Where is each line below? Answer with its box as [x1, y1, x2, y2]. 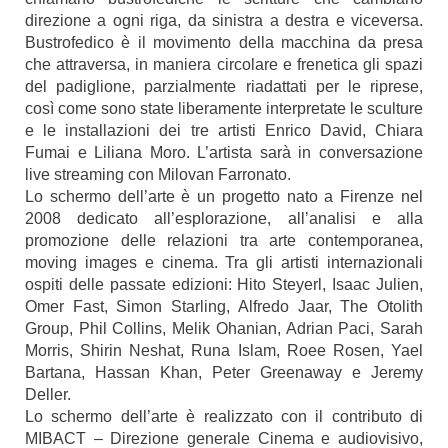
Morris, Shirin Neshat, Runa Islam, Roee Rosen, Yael [25, 342, 423, 359]
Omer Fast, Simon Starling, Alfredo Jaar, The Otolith [25, 298, 423, 315]
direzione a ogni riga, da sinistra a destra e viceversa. [25, 12, 423, 29]
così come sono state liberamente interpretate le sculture [25, 100, 423, 117]
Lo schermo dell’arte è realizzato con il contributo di [25, 408, 423, 425]
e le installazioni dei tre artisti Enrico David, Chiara [25, 122, 423, 139]
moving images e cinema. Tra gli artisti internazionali [25, 254, 423, 271]
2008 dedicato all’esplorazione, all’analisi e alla [25, 210, 423, 227]
